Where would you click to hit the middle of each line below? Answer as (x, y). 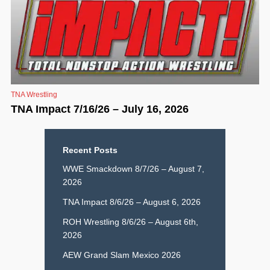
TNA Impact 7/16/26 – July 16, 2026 (100, 109)
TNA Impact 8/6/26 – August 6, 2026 (132, 202)
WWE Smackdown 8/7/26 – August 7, (133, 168)
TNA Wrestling (34, 94)
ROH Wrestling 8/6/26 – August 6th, (130, 221)
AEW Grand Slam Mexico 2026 (122, 255)
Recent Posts (90, 150)
